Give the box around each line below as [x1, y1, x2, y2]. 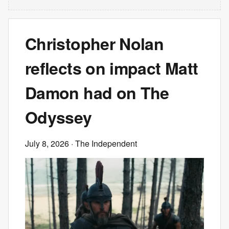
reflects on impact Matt [25, 56, 198, 80]
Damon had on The [25, 81, 169, 104]
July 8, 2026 [25, 138, 69, 149]
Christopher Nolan [25, 32, 164, 55]
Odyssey [25, 105, 92, 129]
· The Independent [69, 138, 137, 149]
